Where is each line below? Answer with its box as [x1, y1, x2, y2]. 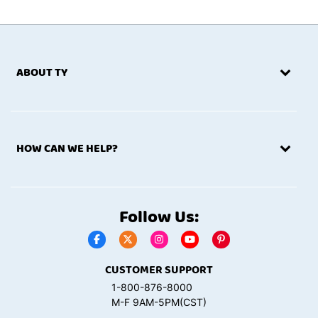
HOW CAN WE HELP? [16, 139, 118, 158]
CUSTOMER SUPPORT [105, 261, 213, 280]
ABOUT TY [16, 63, 67, 82]
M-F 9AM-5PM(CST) [111, 296, 207, 309]
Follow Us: [119, 204, 199, 231]
